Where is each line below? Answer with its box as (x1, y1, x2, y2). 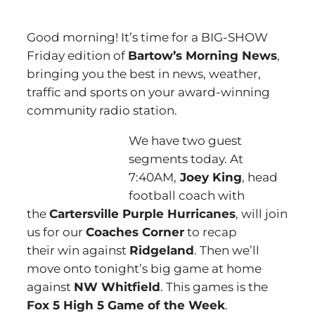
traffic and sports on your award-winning (27, 85, 270, 99)
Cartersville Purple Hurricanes (49, 207, 236, 221)
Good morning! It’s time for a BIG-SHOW (27, 30, 268, 44)
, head (242, 170, 278, 184)
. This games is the (160, 280, 268, 294)
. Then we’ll (194, 243, 259, 257)
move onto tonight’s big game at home (27, 262, 262, 276)
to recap (184, 225, 237, 239)
